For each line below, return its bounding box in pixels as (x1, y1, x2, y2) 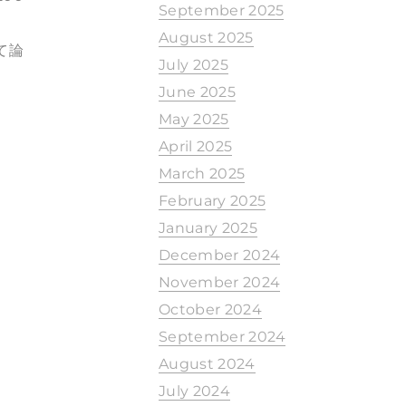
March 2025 (159, 165, 246, 182)
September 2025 (159, 2, 285, 19)
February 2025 (159, 192, 266, 209)
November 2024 (159, 274, 281, 291)
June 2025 (159, 83, 236, 101)
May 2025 (159, 111, 229, 128)
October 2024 (159, 301, 262, 318)
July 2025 (159, 56, 228, 73)
